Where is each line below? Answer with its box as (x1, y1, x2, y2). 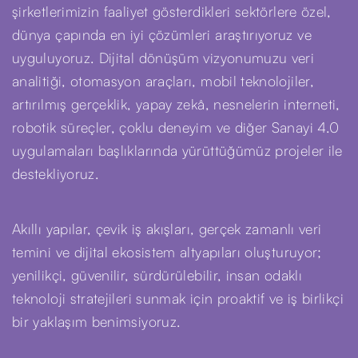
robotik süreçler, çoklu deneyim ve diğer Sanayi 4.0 (12, 118, 340, 136)
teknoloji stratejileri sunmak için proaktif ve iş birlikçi (12, 289, 344, 307)
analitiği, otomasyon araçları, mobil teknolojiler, (12, 72, 314, 89)
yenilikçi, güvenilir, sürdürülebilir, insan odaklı (12, 266, 302, 284)
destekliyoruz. (12, 165, 100, 182)
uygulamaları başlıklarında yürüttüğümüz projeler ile (12, 141, 343, 159)
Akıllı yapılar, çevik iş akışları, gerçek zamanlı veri (12, 220, 322, 237)
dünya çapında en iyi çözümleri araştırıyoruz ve (12, 26, 312, 43)
